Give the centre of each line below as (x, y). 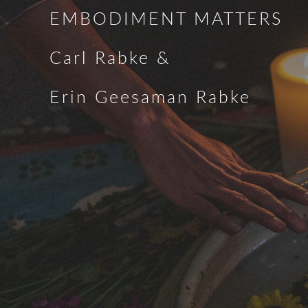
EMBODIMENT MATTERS (166, 20)
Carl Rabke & (110, 59)
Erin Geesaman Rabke (150, 98)
